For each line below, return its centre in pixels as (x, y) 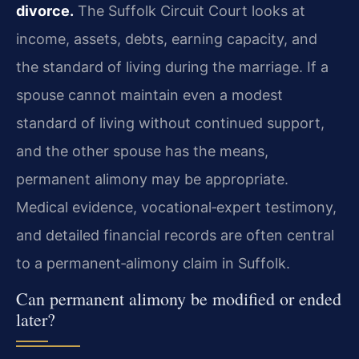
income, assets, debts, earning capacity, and (167, 38)
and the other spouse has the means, (142, 151)
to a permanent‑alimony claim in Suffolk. (153, 263)
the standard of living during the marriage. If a (172, 67)
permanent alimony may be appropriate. (152, 179)
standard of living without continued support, (170, 123)
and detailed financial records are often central (175, 235)
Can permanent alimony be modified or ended (179, 298)
